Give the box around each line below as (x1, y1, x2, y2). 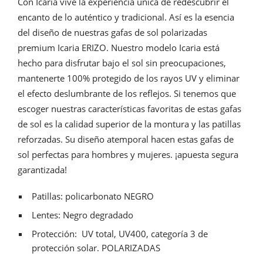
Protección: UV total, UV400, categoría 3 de (31, 228, 208, 240)
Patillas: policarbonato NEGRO (31, 190, 154, 202)
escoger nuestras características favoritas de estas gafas (18, 103, 241, 114)
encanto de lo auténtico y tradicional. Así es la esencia (18, 11, 234, 23)
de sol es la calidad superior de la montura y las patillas (18, 118, 241, 130)
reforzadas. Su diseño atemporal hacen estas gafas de (18, 133, 234, 145)
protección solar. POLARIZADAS (31, 242, 160, 254)
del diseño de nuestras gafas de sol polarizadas (18, 26, 207, 38)
